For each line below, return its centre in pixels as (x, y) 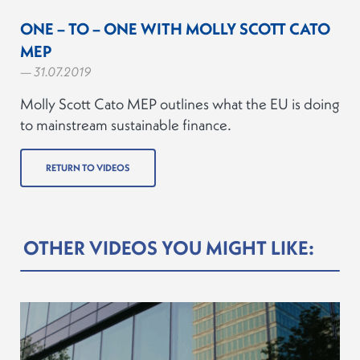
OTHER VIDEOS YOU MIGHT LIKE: (169, 247)
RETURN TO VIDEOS (88, 167)
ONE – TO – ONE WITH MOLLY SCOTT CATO (175, 28)
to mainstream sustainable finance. (126, 124)
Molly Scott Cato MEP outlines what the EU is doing (180, 103)
